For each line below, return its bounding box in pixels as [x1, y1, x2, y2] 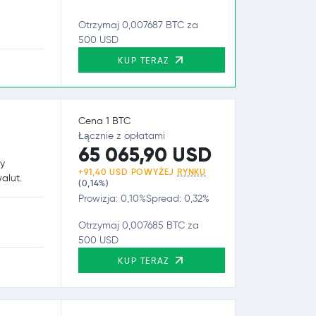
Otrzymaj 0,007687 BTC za [78, 18, 198, 31]
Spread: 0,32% [145, 192, 209, 205]
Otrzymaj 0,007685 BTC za [78, 219, 199, 231]
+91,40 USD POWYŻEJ [78, 166, 178, 177]
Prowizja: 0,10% [78, 192, 146, 205]
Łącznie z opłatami [78, 129, 165, 142]
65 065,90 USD [78, 142, 212, 167]
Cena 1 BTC [78, 114, 130, 127]
